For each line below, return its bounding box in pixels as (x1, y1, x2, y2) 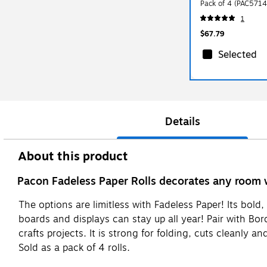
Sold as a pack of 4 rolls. (18, 240, 130, 255)
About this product (18, 147, 129, 166)
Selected (218, 47, 257, 62)
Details (164, 113, 200, 130)
